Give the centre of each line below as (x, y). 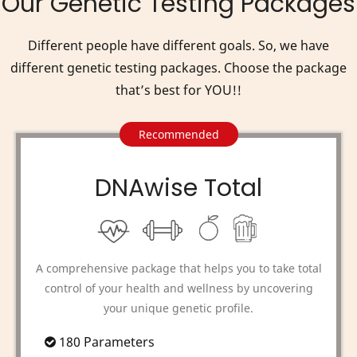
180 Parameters (105, 341)
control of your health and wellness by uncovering (178, 288)
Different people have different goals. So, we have (178, 45)
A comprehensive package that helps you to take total (178, 268)
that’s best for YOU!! (178, 90)
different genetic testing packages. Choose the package (178, 67)
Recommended (178, 134)
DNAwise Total (178, 188)
